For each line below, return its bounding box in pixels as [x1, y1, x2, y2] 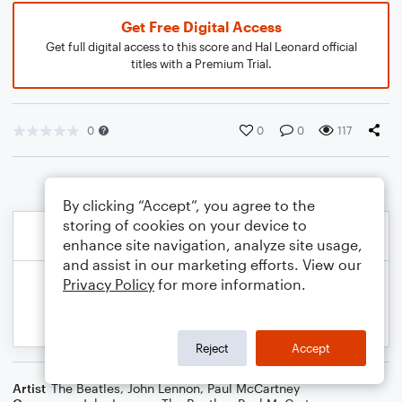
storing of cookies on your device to [63, 216, 307, 233]
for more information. [154, 275, 306, 293]
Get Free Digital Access [120, 18, 282, 35]
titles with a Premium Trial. [130, 57, 272, 71]
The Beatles [51, 380, 120, 396]
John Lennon [127, 380, 200, 396]
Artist [13, 380, 46, 396]
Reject [196, 340, 229, 355]
